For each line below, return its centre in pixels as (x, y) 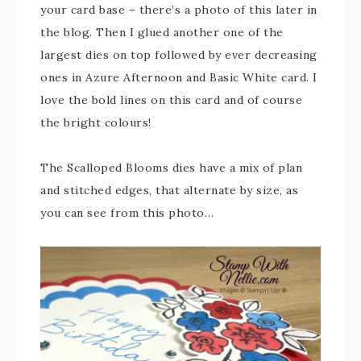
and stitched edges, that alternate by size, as (169, 190)
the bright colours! (96, 122)
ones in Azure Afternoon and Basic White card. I (179, 77)
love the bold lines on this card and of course (171, 100)
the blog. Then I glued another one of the (162, 32)
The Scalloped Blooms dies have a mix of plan (171, 168)
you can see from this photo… (127, 213)
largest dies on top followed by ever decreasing (179, 55)
